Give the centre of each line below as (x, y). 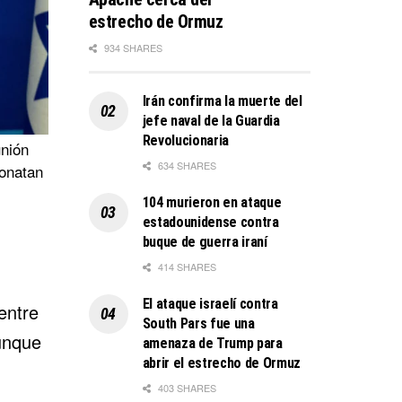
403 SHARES (185, 387)
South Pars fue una (198, 323)
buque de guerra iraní (205, 241)
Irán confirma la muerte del (222, 100)
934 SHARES (131, 47)
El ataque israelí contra (210, 303)
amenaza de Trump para (212, 343)
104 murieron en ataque (212, 202)
